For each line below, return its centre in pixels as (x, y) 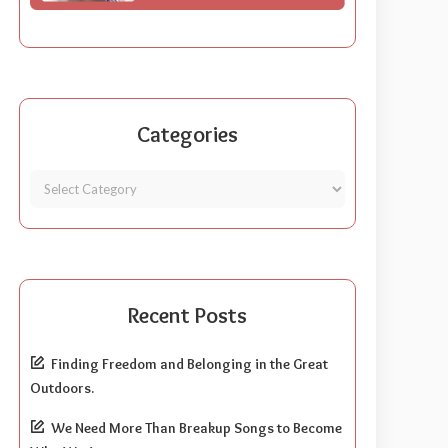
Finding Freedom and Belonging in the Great (190, 363)
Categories (188, 134)
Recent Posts (188, 315)
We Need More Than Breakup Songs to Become (197, 427)
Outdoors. (62, 387)
